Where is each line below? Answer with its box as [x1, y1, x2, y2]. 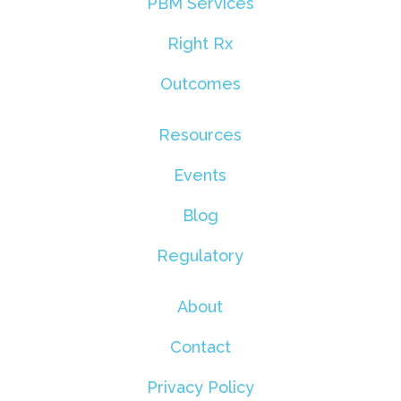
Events [174, 165, 227, 184]
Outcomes [159, 73, 241, 93]
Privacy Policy [146, 377, 254, 397]
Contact [169, 337, 231, 356]
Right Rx [167, 33, 234, 53]
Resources [158, 124, 243, 144]
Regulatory [157, 245, 244, 265]
